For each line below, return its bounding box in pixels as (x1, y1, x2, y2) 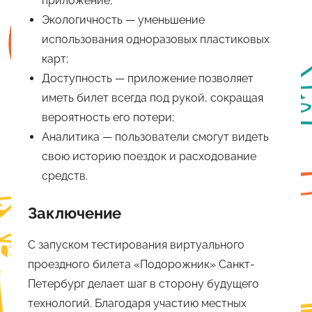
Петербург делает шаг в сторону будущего (28, 276, 259, 290)
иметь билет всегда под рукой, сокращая (42, 91, 263, 105)
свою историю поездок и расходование (42, 150, 256, 164)
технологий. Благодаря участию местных (28, 296, 247, 310)
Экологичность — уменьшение (42, 13, 205, 27)
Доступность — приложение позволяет (42, 72, 253, 86)
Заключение (28, 204, 121, 223)
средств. (42, 169, 88, 183)
